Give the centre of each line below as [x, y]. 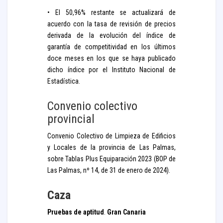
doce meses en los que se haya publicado [111, 58]
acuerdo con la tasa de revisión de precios [111, 24]
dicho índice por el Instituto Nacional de [111, 70]
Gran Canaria [126, 212]
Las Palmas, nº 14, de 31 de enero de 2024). [109, 170]
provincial [71, 119]
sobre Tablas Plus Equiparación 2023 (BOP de [111, 159]
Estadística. [64, 81]
